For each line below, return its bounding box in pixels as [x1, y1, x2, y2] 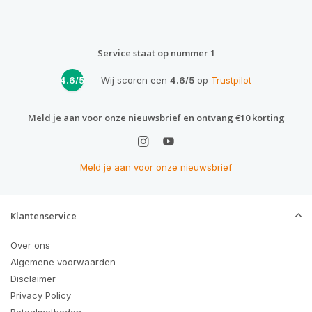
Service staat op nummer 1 [97, 47, 215, 60]
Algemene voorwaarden [10, 256, 116, 268]
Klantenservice [10, 210, 77, 223]
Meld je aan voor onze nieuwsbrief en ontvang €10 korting [27, 111, 285, 125]
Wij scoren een [100, 74, 170, 86]
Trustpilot [210, 74, 251, 86]
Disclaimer [10, 273, 56, 285]
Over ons [10, 240, 50, 251]
